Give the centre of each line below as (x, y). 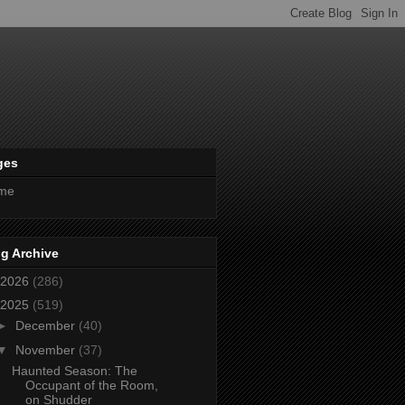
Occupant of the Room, (91, 385)
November (47, 349)
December (47, 326)
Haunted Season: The (74, 370)
